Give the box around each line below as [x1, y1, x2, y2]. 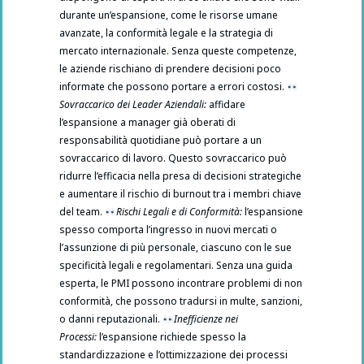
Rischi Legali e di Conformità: [115, 205, 242, 219]
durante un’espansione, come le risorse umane [59, 8, 278, 23]
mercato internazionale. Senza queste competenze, [59, 44, 297, 58]
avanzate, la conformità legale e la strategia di [59, 26, 273, 41]
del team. [59, 205, 105, 219]
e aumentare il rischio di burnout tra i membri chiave [59, 187, 301, 201]
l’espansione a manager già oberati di [59, 115, 236, 130]
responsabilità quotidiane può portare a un [59, 133, 262, 148]
